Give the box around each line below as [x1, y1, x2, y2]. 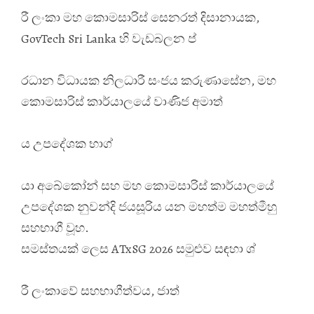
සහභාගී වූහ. [21, 219, 89, 236]
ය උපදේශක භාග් [21, 135, 113, 152]
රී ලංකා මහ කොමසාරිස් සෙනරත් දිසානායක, [21, 8, 259, 26]
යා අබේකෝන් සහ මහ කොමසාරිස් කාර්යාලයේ [21, 177, 274, 194]
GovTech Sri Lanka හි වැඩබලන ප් [21, 29, 196, 47]
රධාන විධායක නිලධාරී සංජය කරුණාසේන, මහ [21, 71, 276, 89]
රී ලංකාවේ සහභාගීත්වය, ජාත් [21, 282, 179, 299]
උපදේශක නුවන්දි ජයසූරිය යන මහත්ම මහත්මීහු [21, 198, 277, 215]
